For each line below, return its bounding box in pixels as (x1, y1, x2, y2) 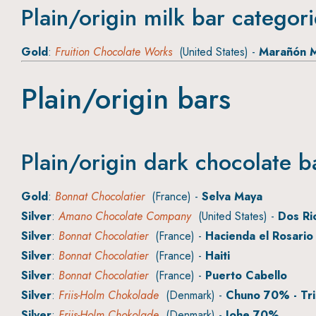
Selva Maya (202, 188, 262, 205)
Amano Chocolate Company (59, 208, 191, 225)
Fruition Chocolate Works (55, 44, 172, 61)
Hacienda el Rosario (205, 228, 313, 245)
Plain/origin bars (21, 78, 231, 120)
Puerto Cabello (205, 267, 287, 284)
